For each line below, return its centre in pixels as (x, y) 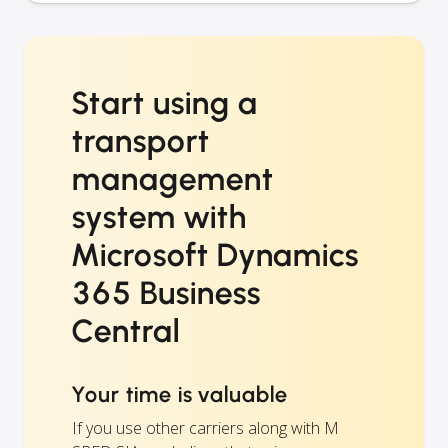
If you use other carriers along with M (205, 428)
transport (141, 141)
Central (126, 331)
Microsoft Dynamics (216, 255)
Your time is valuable (180, 395)
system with (159, 217)
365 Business (166, 293)
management (173, 179)
